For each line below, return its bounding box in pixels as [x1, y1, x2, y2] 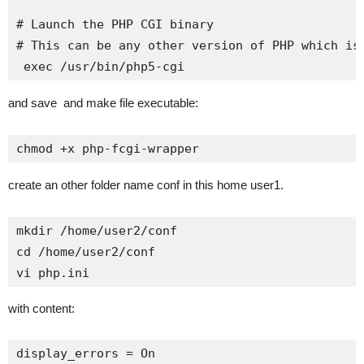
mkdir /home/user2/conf [16, 223, 177, 238]
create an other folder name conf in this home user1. [8, 178, 284, 192]
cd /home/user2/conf [16, 245, 155, 259]
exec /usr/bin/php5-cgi [16, 59, 184, 74]
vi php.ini [16, 266, 89, 280]
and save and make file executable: [8, 96, 198, 110]
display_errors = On [16, 346, 155, 361]
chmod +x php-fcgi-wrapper [16, 141, 199, 156]
